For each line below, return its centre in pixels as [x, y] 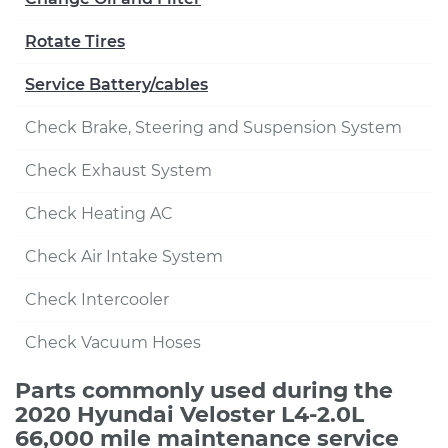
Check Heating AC [99, 213]
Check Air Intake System [124, 256]
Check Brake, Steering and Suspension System [213, 127]
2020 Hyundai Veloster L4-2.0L [189, 414]
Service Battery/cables [116, 84]
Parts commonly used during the [204, 390]
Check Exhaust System [118, 170]
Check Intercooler [97, 299]
